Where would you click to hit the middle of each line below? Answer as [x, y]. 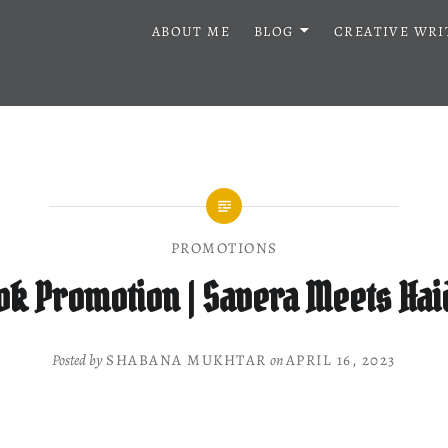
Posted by [79, 359]
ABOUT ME [190, 31]
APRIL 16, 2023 [340, 359]
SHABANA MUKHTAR [186, 359]
